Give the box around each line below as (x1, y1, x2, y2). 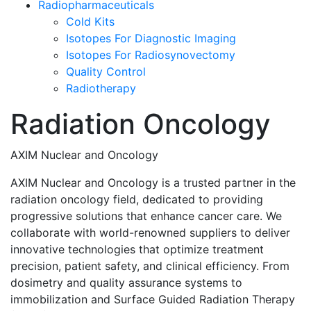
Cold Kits (66, 14, 115, 28)
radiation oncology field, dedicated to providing (10, 192, 263, 206)
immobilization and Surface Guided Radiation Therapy (10, 292, 295, 306)
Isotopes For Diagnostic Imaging (66, 31, 236, 45)
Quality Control (66, 64, 146, 78)
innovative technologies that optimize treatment (10, 242, 264, 256)
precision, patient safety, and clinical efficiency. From (10, 258, 289, 273)
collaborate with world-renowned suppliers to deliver (10, 225, 290, 239)
